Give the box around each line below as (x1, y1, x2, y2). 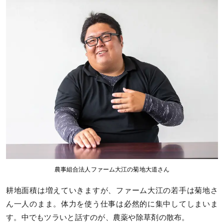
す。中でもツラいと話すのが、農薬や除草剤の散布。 (6, 213, 189, 221)
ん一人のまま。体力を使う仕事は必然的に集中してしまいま (6, 199, 218, 208)
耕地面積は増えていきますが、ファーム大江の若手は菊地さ (6, 186, 218, 194)
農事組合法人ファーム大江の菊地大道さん (54, 165, 170, 173)
